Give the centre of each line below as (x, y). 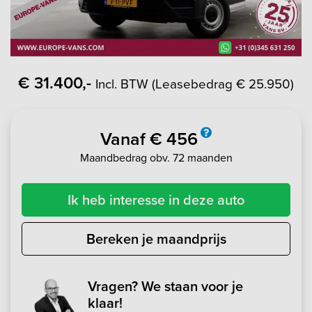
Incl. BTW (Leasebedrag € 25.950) (195, 84)
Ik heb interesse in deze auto (156, 200)
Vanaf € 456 (149, 139)
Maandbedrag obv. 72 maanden (156, 157)
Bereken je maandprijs (156, 239)
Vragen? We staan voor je (165, 286)
